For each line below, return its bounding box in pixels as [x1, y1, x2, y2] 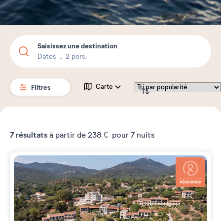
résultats [14, 130, 47, 140]
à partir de [47, 130, 88, 140]
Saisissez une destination [37, 41, 117, 50]
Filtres [31, 82, 52, 92]
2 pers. [66, 52, 87, 61]
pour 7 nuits [110, 130, 154, 140]
